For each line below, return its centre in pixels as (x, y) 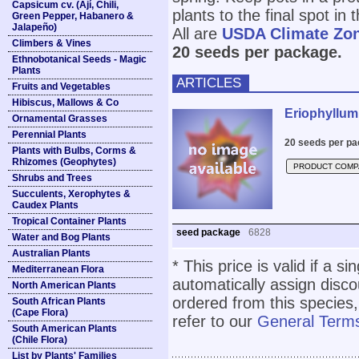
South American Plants (65, 329)
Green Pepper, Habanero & (73, 16)
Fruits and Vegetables (61, 87)
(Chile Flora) (40, 340)
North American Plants (64, 285)
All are (197, 34)
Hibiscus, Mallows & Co (65, 103)
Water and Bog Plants (61, 237)
